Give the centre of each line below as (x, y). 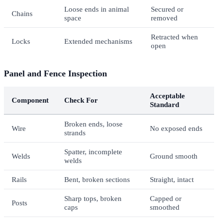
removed (164, 18)
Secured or (167, 9)
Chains (22, 13)
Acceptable (167, 95)
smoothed (165, 207)
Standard (164, 104)
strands (75, 132)
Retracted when (174, 36)
